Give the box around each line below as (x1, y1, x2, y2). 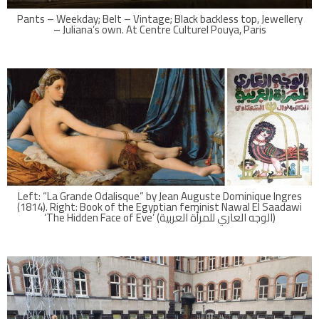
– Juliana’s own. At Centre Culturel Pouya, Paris (53, 19, 266, 40)
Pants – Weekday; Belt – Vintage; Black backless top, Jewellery (16, 9, 303, 29)
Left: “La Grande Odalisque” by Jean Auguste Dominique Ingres (17, 185, 302, 206)
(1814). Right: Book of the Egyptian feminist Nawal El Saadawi (17, 196, 302, 217)
